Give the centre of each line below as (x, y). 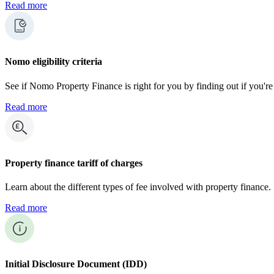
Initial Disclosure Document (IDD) (76, 264)
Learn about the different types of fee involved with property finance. (138, 187)
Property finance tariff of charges (74, 163)
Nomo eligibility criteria (54, 62)
